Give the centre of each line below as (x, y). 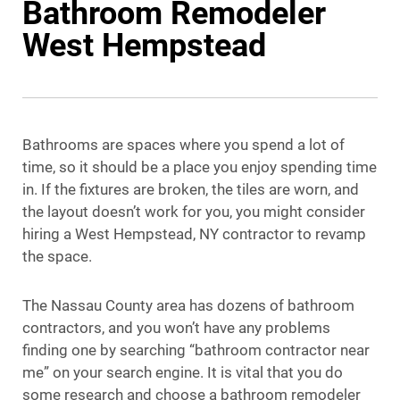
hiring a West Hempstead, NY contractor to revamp (194, 233)
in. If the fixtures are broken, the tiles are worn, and (191, 189)
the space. (57, 256)
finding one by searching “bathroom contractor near (196, 350)
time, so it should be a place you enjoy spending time (200, 167)
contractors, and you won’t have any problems (176, 327)
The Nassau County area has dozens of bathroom (188, 305)
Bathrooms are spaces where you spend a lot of (183, 144)
